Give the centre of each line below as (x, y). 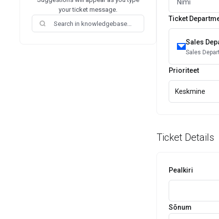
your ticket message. (88, 10)
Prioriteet (184, 70)
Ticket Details (185, 137)
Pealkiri (181, 170)
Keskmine (190, 91)
